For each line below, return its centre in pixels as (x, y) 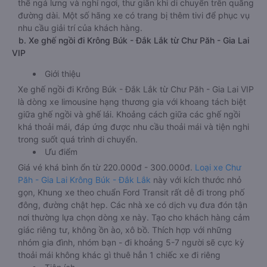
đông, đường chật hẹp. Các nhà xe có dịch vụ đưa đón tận (133, 205)
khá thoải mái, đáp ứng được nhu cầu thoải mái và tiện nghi (133, 127)
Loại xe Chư (218, 167)
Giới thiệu (63, 74)
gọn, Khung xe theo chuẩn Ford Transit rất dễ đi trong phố (131, 192)
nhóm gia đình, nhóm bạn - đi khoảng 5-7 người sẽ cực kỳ (131, 242)
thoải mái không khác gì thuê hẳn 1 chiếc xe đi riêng (119, 255)
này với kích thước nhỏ (197, 180)
